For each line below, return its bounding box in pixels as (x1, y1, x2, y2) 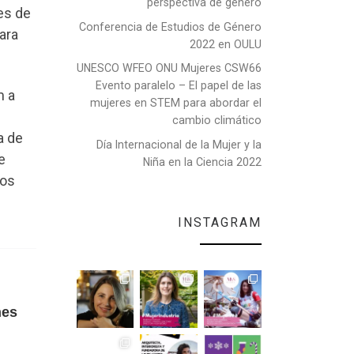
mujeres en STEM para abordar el (90, 96, 262, 110)
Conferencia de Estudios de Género (79, 20, 262, 33)
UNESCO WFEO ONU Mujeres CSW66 (77, 62, 262, 75)
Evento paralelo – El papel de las (96, 79, 262, 92)
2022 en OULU (190, 37, 262, 51)
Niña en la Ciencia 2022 (143, 156, 262, 169)
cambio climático (172, 114, 262, 127)
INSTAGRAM (178, 214, 262, 230)
